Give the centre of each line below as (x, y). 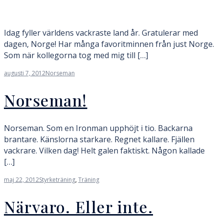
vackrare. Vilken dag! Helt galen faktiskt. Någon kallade (104, 151)
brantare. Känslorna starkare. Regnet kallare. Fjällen (99, 140)
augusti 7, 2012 (25, 73)
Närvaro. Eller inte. (78, 206)
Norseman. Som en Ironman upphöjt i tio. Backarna (98, 128)
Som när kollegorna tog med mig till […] (76, 55)
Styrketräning (57, 180)
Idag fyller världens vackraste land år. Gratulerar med (101, 33)
